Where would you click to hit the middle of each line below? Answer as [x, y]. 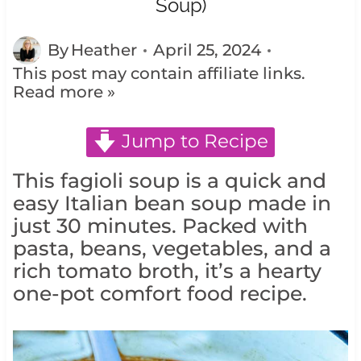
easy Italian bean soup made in [172, 203]
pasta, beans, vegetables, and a [172, 249]
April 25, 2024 [207, 50]
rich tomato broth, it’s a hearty [167, 271]
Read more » [64, 92]
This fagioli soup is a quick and [169, 181]
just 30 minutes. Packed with [160, 226]
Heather [104, 50]
